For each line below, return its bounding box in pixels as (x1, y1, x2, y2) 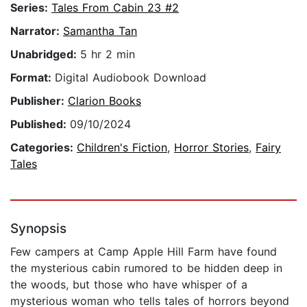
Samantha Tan (63, 24, 137, 38)
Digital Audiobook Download (55, 71, 206, 85)
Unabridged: (10, 47, 80, 62)
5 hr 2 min (80, 47, 135, 62)
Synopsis (10, 221, 66, 237)
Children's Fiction (77, 140, 167, 155)
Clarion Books (68, 94, 141, 108)
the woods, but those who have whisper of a (10, 278, 247, 292)
